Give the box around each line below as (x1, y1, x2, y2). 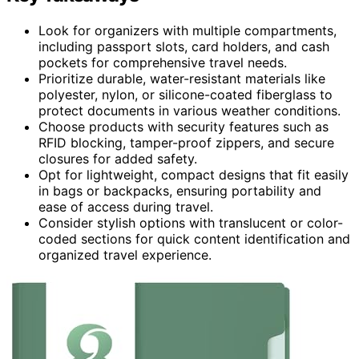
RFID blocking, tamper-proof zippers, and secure (38, 134, 334, 151)
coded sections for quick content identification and (38, 230, 350, 247)
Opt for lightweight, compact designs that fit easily (38, 166, 349, 183)
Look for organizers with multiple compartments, (38, 22, 337, 38)
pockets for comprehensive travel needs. (38, 54, 287, 71)
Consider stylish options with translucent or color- (38, 214, 343, 231)
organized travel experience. (38, 246, 212, 263)
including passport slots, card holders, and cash (38, 38, 329, 54)
